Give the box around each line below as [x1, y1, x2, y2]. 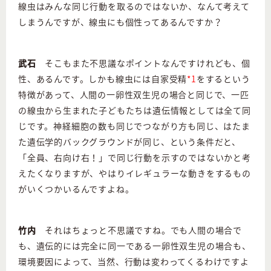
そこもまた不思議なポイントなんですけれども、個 [36, 57, 250, 70]
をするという [196, 73, 250, 85]
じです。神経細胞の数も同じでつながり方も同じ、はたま [18, 120, 250, 132]
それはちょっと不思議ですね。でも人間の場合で [36, 224, 243, 237]
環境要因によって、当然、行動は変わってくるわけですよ [18, 255, 249, 268]
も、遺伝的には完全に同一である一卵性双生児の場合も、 [18, 240, 251, 252]
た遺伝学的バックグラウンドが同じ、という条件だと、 [18, 135, 241, 148]
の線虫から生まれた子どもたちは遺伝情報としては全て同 [18, 104, 251, 117]
